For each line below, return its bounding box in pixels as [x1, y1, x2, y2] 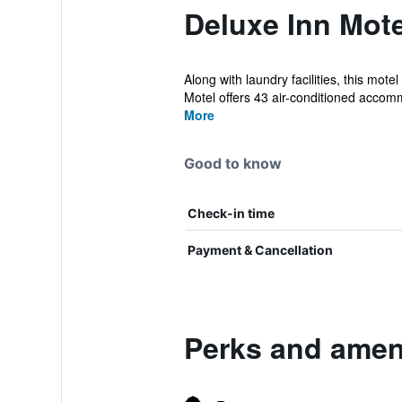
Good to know [183, 154, 282, 172]
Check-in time [187, 205, 275, 221]
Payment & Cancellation [187, 242, 333, 258]
